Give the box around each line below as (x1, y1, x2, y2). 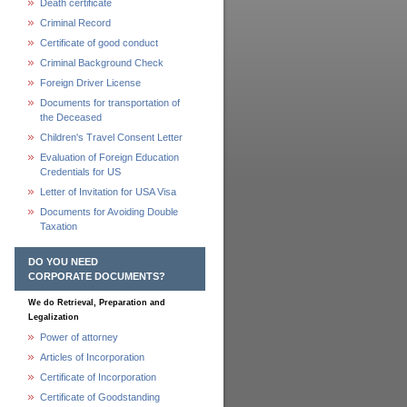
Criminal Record (40, 17, 111, 28)
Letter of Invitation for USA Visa (40, 186, 176, 197)
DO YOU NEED (28, 256, 98, 267)
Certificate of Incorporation (40, 372, 156, 382)
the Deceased (40, 112, 102, 123)
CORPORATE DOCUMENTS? (28, 271, 165, 282)
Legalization (28, 313, 79, 322)
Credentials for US (40, 166, 121, 177)
